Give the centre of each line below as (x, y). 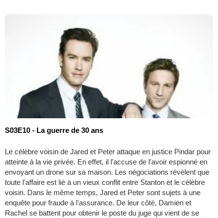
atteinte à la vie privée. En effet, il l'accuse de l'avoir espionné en (106, 162)
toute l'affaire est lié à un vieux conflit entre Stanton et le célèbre (105, 182)
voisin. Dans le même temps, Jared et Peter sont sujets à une (103, 192)
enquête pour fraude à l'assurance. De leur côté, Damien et (98, 202)
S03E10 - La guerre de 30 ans (54, 130)
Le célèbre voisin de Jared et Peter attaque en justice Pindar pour (108, 151)
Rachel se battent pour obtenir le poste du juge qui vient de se (102, 213)
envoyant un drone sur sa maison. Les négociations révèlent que (107, 172)
